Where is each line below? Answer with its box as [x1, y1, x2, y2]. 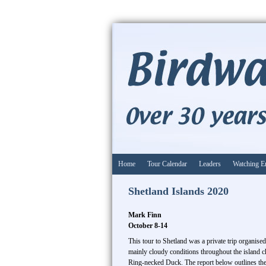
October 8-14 [128, 221, 167, 230]
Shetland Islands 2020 [128, 185, 229, 197]
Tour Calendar [147, 160, 187, 168]
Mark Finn [128, 211, 161, 219]
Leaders [199, 160, 221, 168]
